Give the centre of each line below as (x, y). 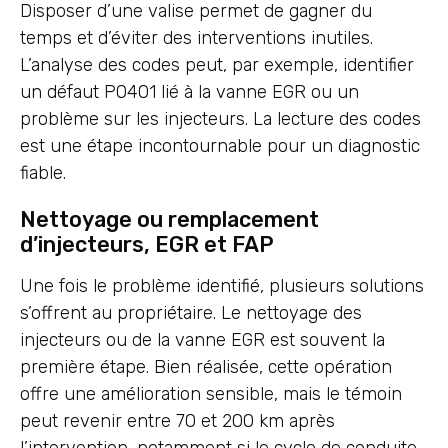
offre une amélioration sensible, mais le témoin (211, 394)
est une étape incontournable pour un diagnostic (220, 146)
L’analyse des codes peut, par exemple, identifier (217, 65)
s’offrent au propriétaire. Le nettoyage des (191, 313)
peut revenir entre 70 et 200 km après (177, 421)
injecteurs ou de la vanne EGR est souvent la (202, 340)
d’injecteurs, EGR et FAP (147, 245)
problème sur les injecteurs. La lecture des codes (220, 119)
